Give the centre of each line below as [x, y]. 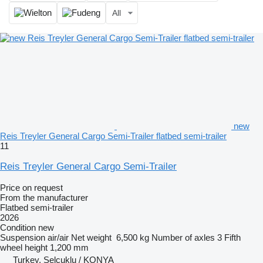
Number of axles [183, 237]
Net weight [91, 237]
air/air [58, 237]
